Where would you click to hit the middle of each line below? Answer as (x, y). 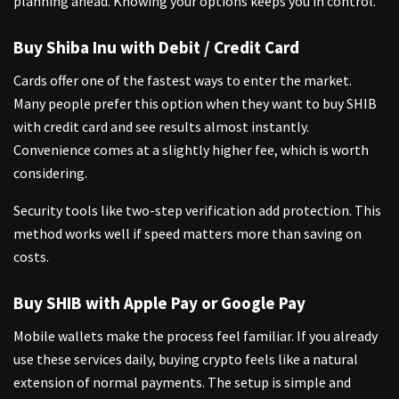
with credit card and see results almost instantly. (161, 126)
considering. (50, 172)
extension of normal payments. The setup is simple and (182, 382)
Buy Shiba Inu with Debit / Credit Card (156, 48)
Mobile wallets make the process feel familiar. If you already (195, 335)
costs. (31, 256)
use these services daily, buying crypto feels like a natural (186, 358)
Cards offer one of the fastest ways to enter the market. (183, 80)
